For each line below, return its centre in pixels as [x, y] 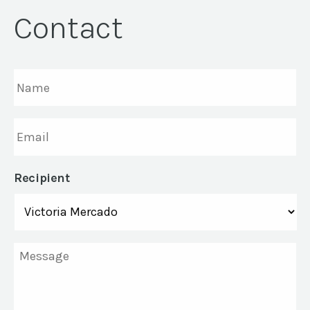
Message [39, 249]
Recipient [42, 177]
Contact [69, 28]
